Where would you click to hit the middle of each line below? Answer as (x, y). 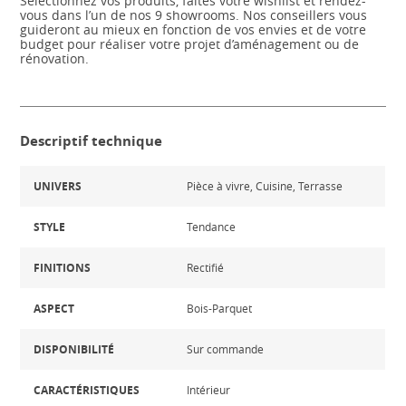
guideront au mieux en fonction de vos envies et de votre (193, 29)
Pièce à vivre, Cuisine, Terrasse (265, 186)
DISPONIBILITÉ (74, 349)
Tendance (212, 227)
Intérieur (209, 390)
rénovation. (55, 58)
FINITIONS (63, 268)
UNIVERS (58, 186)
